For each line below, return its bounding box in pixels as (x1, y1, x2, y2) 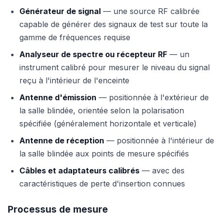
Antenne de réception (19, 136, 104, 146)
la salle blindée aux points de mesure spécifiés (19, 149, 189, 159)
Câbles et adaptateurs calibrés (19, 166, 139, 176)
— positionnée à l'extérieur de (96, 93, 209, 103)
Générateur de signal (19, 6, 101, 16)
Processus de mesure (8, 203, 108, 216)
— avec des (139, 166, 185, 176)
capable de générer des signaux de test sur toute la (19, 19, 208, 30)
